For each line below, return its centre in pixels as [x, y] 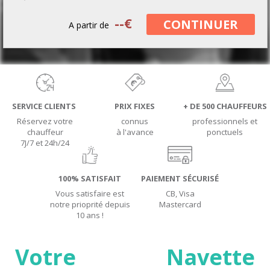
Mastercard [180, 204]
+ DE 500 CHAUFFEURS [225, 106]
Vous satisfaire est [90, 193]
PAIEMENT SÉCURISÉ [180, 178]
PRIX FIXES [135, 106]
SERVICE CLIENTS [45, 106]
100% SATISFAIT [90, 178]
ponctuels [225, 132]
